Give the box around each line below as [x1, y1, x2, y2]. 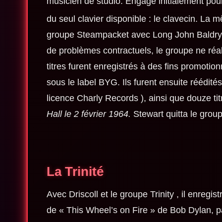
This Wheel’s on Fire [63, 205, 148, 216]
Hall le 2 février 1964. [46, 109, 131, 119]
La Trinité [46, 164, 104, 179]
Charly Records [76, 93, 138, 104]
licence [46, 93, 77, 104]
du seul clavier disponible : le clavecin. [46, 14, 200, 24]
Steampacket [76, 30, 129, 40]
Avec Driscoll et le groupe [46, 189, 150, 200]
